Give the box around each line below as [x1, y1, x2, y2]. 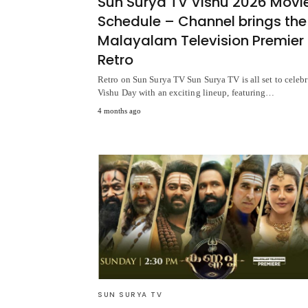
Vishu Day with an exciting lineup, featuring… [98, 87, 275, 98]
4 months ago [98, 107, 141, 115]
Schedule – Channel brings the [98, 12, 307, 32]
